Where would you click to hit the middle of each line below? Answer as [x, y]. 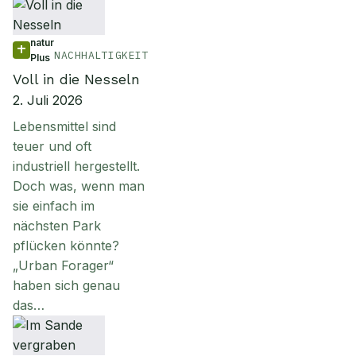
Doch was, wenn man [79, 186]
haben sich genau [66, 285]
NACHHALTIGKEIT [102, 55]
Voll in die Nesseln [76, 79]
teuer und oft [52, 146]
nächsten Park [57, 226]
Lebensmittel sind [64, 126]
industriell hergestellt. [76, 166]
